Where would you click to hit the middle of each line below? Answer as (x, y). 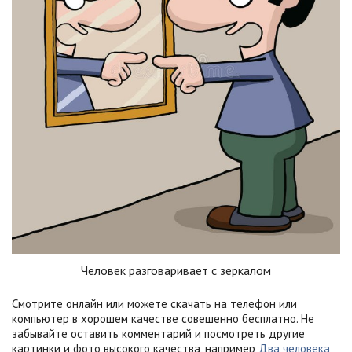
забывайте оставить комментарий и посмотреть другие (158, 333)
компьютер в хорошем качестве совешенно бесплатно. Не (163, 318)
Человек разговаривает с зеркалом (176, 270)
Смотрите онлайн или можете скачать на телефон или (154, 303)
